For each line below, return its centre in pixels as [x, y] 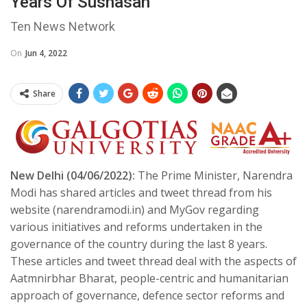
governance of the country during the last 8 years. [139, 244]
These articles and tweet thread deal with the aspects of [153, 261]
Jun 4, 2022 [46, 53]
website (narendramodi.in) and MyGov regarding [135, 209]
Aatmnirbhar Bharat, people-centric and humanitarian [149, 278]
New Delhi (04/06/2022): [73, 175]
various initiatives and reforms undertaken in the [136, 226]
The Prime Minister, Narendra [214, 175]
